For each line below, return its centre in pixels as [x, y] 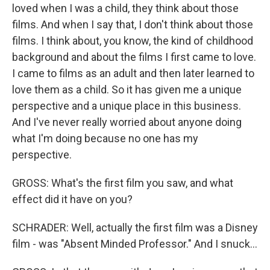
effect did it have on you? [72, 199]
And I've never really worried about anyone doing [127, 122]
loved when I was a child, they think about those [125, 8]
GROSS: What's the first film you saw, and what [123, 183]
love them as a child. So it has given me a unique [127, 89]
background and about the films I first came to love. [134, 57]
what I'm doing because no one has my [105, 138]
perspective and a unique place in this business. [127, 106]
